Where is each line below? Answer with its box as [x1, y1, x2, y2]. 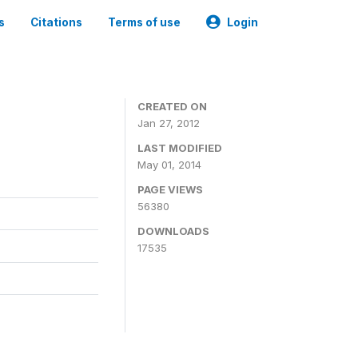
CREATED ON [137, 100, 207, 113]
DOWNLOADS [137, 225, 209, 237]
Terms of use [108, 16, 181, 29]
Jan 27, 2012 [137, 117, 200, 129]
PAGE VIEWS [137, 183, 203, 196]
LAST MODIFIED [137, 141, 222, 154]
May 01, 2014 [137, 158, 201, 171]
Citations [30, 16, 82, 29]
